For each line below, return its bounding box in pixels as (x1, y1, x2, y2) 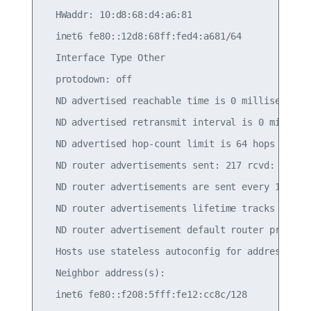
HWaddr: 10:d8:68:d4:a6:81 (44, 9, 193, 21)
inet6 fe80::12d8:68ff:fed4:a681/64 (44, 31, 242, 42)
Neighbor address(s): (44, 267, 165, 279)
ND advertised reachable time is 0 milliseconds (44, 95, 308, 107)
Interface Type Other (44, 52, 165, 64)
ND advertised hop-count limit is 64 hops (44, 138, 275, 150)
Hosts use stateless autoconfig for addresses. (44, 246, 303, 258)
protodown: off (44, 74, 133, 85)
